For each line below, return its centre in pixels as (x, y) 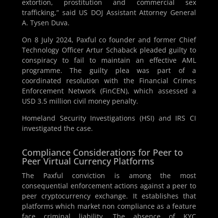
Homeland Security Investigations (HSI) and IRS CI (109, 118)
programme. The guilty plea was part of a (109, 71)
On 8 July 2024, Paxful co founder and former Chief (109, 40)
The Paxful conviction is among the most (109, 176)
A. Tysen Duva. (45, 23)
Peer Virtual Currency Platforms (88, 161)
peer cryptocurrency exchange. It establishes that (109, 196)
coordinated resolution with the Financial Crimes (109, 81)
